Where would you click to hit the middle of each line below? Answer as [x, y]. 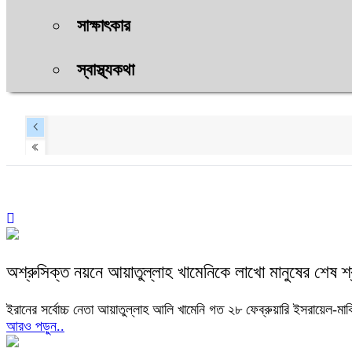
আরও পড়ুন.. [35, 326]
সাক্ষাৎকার [104, 26]
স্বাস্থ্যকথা [106, 70]
